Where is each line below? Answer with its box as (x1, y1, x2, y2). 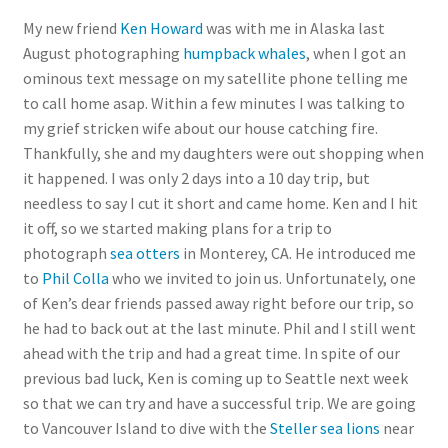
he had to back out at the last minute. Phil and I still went (22, 317, 416, 338)
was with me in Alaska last (202, 17, 385, 38)
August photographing (22, 42, 183, 63)
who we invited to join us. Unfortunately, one (108, 267, 416, 288)
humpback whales (182, 42, 306, 63)
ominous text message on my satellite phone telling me (22, 67, 408, 88)
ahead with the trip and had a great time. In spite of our (22, 342, 400, 363)
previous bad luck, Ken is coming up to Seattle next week (22, 367, 408, 388)
